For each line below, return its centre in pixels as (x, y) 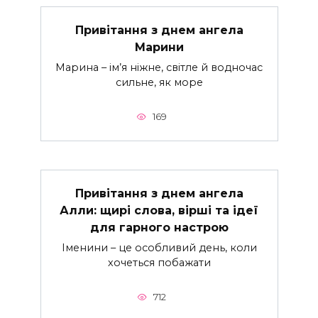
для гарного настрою (159, 227)
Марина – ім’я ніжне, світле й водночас (159, 67)
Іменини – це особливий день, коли (159, 247)
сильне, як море (159, 82)
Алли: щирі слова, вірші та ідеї (159, 210)
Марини (159, 47)
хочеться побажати (159, 262)
